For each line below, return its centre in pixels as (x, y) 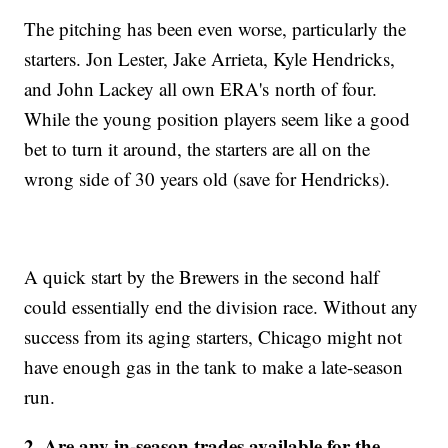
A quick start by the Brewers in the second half (202, 277)
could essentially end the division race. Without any (221, 307)
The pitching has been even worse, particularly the (215, 29)
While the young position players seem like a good (217, 119)
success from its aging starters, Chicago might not (213, 337)
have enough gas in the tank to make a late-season (214, 367)
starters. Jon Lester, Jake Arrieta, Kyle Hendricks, (210, 59)
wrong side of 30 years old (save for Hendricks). (207, 179)
